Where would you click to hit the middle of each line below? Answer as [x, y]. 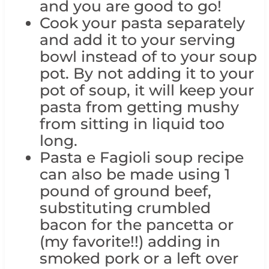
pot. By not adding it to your [147, 73]
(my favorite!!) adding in [130, 241]
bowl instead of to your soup [148, 56]
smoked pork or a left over [139, 258]
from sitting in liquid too [132, 123]
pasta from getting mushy [139, 107]
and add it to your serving [137, 39]
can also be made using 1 [134, 174]
